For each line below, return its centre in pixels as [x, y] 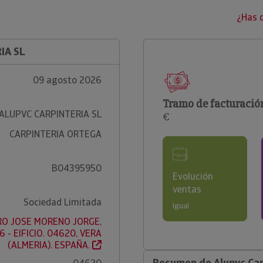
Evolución [193, 176]
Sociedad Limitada [62, 202]
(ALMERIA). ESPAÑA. [50, 245]
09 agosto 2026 [67, 80]
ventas [187, 189]
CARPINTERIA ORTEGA [55, 134]
